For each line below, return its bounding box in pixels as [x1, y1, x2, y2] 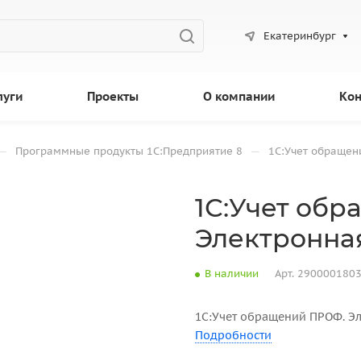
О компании [203, 89, 275, 104]
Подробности [195, 328, 272, 342]
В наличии [205, 267, 259, 280]
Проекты [87, 89, 139, 104]
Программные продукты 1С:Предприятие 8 [15, 144, 243, 158]
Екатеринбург [263, 28, 336, 43]
